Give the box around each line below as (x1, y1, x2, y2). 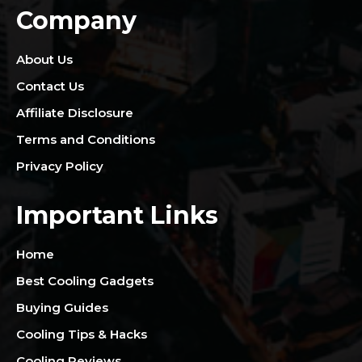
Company (16, 5, 137, 36)
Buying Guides (16, 299, 108, 315)
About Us (16, 51, 73, 67)
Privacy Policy (16, 158, 103, 174)
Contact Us (16, 78, 84, 94)
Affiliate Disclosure (16, 104, 133, 120)
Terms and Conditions (16, 131, 155, 147)
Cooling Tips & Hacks (16, 326, 147, 342)
